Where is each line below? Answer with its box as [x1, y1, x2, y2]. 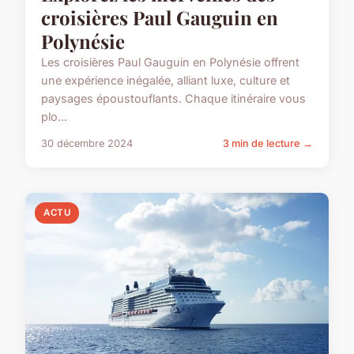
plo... [41, 109, 67, 123]
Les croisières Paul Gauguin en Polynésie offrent [41, 55, 299, 69]
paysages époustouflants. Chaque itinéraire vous [41, 91, 306, 105]
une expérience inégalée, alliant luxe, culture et [41, 73, 290, 87]
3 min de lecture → [223, 137, 313, 149]
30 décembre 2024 [41, 137, 133, 149]
